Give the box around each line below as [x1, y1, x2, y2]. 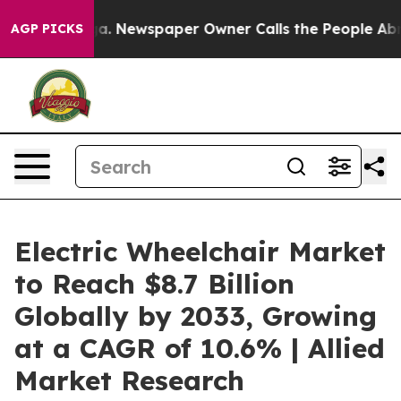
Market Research [14, 363, 244, 397]
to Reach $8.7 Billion [14, 267, 294, 301]
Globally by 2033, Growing [14, 299, 377, 333]
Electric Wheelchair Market [14, 235, 386, 269]
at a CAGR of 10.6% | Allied [14, 331, 385, 365]
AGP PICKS [11, 21, 83, 37]
